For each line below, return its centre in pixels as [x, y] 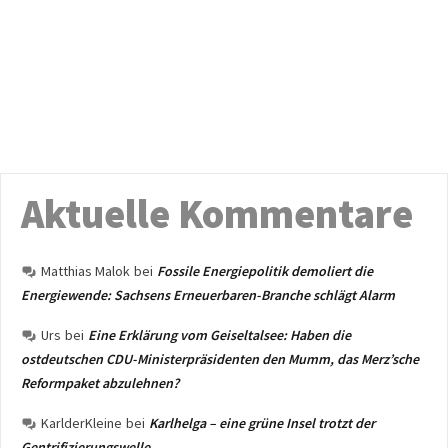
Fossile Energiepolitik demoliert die [265, 271]
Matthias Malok [85, 271]
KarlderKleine [81, 423]
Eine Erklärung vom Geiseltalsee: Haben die [219, 335]
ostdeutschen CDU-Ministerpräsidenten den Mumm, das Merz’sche [220, 359]
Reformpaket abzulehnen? [100, 383]
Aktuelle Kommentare [217, 214]
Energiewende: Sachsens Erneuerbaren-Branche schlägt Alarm [208, 295]
